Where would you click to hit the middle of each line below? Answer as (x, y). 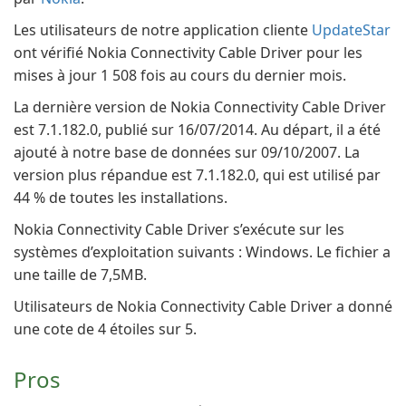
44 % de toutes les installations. (121, 198)
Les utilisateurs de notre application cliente (163, 30)
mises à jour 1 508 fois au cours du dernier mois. (180, 75)
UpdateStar (351, 30)
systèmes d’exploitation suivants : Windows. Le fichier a (202, 252)
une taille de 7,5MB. (80, 275)
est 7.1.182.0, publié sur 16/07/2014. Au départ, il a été (197, 130)
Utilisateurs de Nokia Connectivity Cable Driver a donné (203, 306)
